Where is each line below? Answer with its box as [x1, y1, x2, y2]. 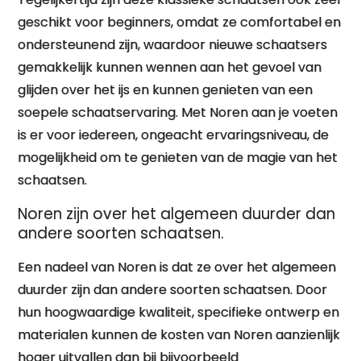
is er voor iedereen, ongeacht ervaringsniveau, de [18, 126, 330, 144]
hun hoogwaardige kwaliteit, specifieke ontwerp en [18, 303, 340, 322]
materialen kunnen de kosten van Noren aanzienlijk [18, 326, 341, 344]
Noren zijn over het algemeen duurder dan [18, 203, 336, 225]
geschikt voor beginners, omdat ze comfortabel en [18, 13, 342, 31]
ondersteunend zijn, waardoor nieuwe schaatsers [18, 35, 328, 54]
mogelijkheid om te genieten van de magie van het [18, 148, 338, 167]
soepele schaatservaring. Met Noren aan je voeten [18, 103, 338, 122]
